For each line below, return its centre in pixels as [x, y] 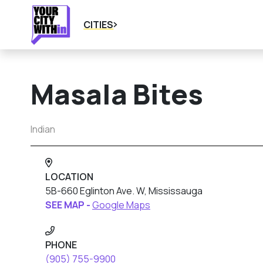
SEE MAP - [69, 205]
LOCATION [69, 177]
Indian [43, 129]
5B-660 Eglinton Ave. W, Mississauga [124, 191]
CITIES [99, 25]
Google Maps [121, 205]
